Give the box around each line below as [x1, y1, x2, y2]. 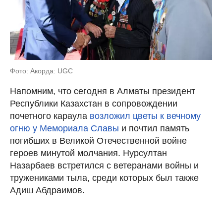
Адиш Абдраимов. [10, 185, 85, 195]
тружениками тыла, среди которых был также [10, 172, 199, 183]
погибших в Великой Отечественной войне [10, 135, 187, 146]
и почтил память [119, 123, 189, 133]
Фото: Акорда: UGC [10, 66, 73, 75]
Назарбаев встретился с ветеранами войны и [10, 160, 199, 170]
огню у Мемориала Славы [10, 123, 119, 133]
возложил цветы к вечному [90, 111, 201, 121]
